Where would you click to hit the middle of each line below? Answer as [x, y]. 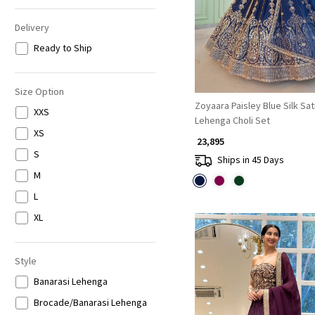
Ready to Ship [63, 48]
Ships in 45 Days [250, 160]
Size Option [39, 92]
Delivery [32, 28]
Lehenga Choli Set [232, 120]
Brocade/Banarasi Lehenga [90, 303]
